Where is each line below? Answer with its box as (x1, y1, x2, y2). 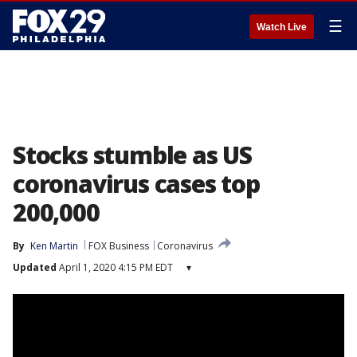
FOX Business (88, 239, 149, 253)
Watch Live (257, 22, 307, 33)
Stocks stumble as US (13, 139, 252, 171)
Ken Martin (30, 239, 78, 253)
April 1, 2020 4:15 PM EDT (57, 261, 173, 274)
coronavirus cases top (13, 167, 260, 200)
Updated (13, 261, 57, 274)
